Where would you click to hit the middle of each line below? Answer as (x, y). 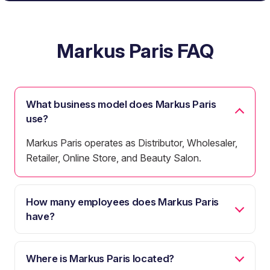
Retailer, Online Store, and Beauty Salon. (114, 158)
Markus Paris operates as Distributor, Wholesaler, (132, 143)
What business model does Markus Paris (121, 104)
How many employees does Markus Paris (122, 202)
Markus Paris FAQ (135, 51)
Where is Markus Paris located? (100, 258)
